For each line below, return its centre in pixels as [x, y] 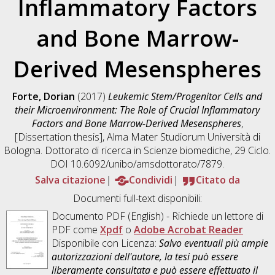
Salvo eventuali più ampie [213, 243]
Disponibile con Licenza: [105, 243]
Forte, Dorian [44, 96]
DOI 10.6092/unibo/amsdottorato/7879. [137, 164]
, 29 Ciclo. [251, 150]
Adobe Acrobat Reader [188, 229]
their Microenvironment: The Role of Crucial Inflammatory [137, 110]
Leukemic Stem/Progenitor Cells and [185, 96]
